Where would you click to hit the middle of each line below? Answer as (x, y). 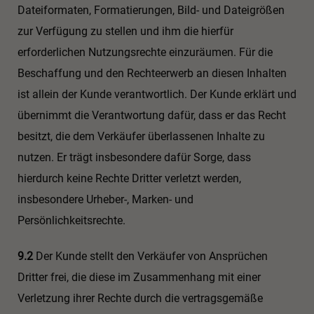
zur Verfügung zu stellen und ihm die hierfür (125, 32)
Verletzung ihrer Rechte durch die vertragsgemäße (140, 299)
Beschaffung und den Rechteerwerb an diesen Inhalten (152, 74)
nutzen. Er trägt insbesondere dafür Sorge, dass (134, 158)
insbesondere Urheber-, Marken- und (105, 200)
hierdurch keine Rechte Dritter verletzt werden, (129, 179)
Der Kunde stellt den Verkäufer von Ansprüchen (150, 257)
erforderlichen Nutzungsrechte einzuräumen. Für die (145, 53)
